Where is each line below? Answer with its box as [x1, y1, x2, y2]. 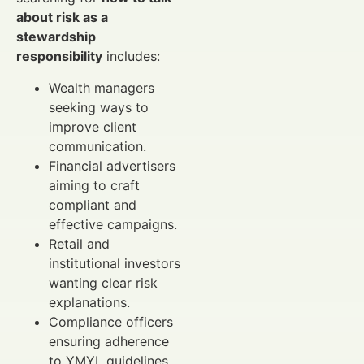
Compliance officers [49, 313, 173, 330]
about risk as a [16, 9, 108, 26]
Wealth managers [49, 79, 154, 96]
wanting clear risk [49, 274, 158, 291]
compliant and [49, 196, 136, 213]
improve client [49, 118, 136, 135]
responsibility [16, 48, 102, 65]
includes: [102, 48, 160, 65]
